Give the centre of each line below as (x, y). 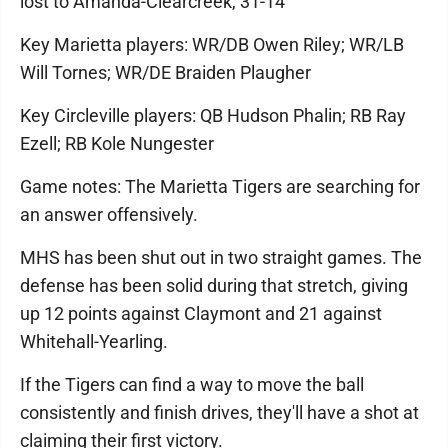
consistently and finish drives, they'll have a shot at (219, 412)
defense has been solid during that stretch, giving (214, 285)
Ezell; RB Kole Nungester (117, 143)
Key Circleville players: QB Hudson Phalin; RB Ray (213, 115)
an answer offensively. (109, 214)
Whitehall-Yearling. (94, 341)
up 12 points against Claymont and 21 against (201, 313)
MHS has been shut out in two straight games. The (221, 257)
